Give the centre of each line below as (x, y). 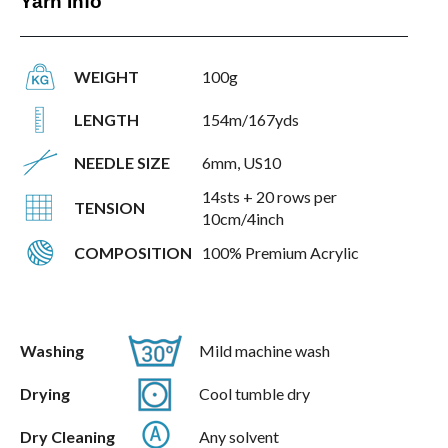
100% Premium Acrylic (280, 253)
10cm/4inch (243, 219)
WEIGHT (106, 77)
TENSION (109, 208)
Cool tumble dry (254, 394)
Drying (45, 394)
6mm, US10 (241, 163)
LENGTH (106, 120)
